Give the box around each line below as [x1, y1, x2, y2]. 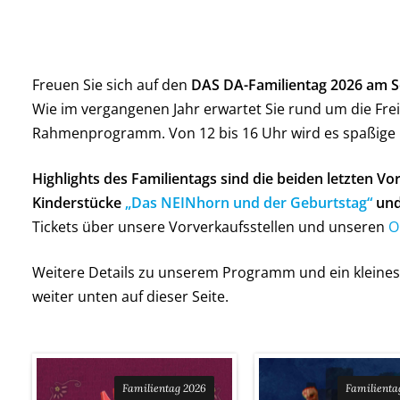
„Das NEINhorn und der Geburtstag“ [125, 193, 372, 212]
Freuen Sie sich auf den [32, 75, 191, 95]
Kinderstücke [32, 193, 125, 212]
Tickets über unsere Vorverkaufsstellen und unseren [32, 217, 388, 237]
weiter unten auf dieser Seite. [32, 287, 229, 306]
